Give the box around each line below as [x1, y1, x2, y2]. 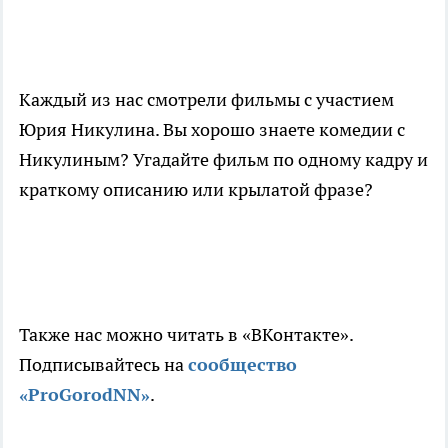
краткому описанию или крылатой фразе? [19, 178, 377, 202]
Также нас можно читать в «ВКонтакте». [19, 323, 353, 347]
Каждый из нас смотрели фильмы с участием [19, 88, 394, 112]
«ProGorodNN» [19, 383, 150, 407]
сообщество [188, 353, 297, 377]
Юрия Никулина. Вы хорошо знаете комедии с [19, 118, 405, 142]
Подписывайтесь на [19, 353, 188, 377]
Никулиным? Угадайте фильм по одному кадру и [19, 148, 428, 172]
